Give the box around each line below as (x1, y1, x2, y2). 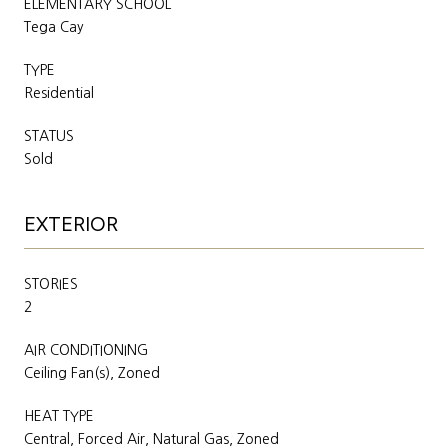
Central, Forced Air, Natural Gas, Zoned (24, 431, 279, 446)
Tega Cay (24, 19, 84, 34)
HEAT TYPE (24, 408, 94, 423)
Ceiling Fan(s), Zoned (24, 365, 160, 380)
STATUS (24, 128, 74, 143)
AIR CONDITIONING (24, 342, 148, 357)
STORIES (24, 276, 78, 291)
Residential (24, 85, 94, 100)
